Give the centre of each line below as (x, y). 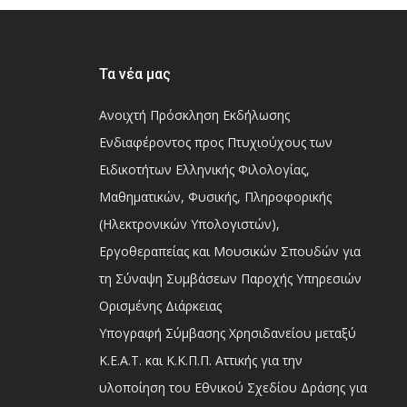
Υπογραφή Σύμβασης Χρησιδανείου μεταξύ (227, 333)
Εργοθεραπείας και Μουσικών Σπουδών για (229, 251)
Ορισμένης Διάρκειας (162, 306)
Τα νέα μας (134, 74)
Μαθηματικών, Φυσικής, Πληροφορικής (215, 197)
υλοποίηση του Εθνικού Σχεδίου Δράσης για (233, 387)
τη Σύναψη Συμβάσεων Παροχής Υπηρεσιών (230, 278)
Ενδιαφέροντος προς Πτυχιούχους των (215, 142)
